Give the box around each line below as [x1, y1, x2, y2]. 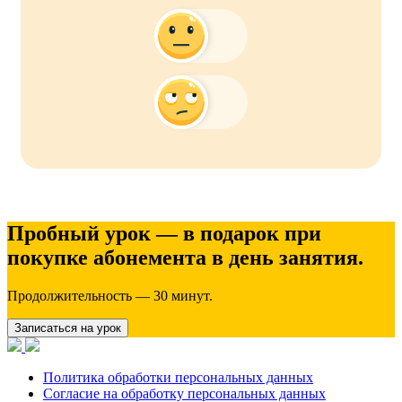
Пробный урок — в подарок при [7, 222, 321, 246]
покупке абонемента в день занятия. [7, 246, 363, 270]
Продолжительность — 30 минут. [7, 288, 213, 304]
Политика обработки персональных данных [43, 370, 313, 386]
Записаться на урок [14, 321, 121, 336]
